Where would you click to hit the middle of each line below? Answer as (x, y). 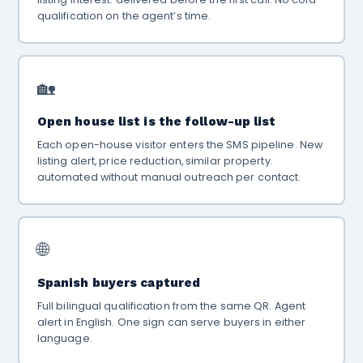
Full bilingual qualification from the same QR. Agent (171, 306)
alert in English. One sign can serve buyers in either (171, 322)
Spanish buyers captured (119, 283)
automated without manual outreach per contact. (169, 177)
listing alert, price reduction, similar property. (155, 161)
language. (64, 338)
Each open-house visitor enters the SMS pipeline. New (180, 145)
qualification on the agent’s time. (124, 16)
